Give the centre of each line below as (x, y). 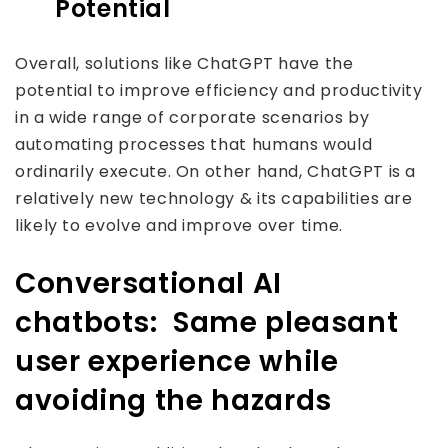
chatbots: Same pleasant (207, 322)
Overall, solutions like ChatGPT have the (184, 63)
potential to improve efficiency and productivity (219, 90)
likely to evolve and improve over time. (179, 225)
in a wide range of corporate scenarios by (192, 117)
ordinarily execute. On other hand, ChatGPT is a (216, 171)
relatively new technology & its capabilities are (214, 198)
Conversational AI (148, 283)
